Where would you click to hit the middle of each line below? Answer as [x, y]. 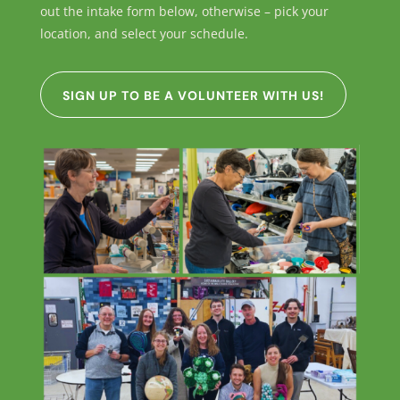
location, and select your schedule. [144, 34]
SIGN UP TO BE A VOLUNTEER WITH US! [193, 96]
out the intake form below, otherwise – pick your [184, 12]
